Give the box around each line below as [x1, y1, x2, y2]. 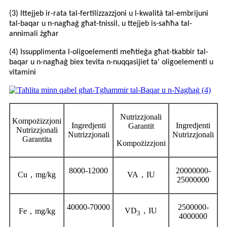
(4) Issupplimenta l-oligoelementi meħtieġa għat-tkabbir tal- [9, 48, 208, 56]
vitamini [9, 68, 36, 77]
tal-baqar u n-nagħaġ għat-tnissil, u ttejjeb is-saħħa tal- [9, 19, 192, 28]
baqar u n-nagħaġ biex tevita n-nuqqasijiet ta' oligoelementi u [9, 58, 213, 66]
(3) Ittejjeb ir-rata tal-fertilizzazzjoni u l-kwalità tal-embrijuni [9, 9, 208, 18]
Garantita [22, 134, 52, 143]
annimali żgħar [9, 29, 59, 38]
